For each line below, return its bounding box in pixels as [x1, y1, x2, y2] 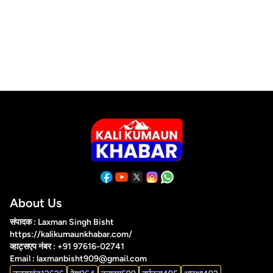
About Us [10, 196, 62, 211]
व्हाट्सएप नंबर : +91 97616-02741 [10, 241, 124, 252]
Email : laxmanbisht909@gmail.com [10, 253, 147, 264]
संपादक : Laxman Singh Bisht [10, 217, 114, 228]
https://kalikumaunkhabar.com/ [10, 229, 132, 240]
